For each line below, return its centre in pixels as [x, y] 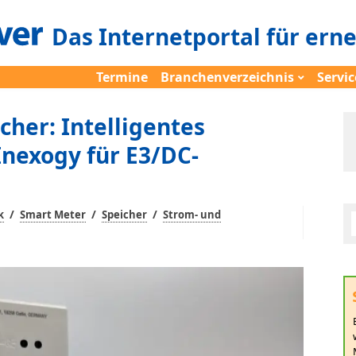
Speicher [124, 215]
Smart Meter [53, 215]
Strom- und [192, 215]
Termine [122, 77]
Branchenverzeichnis [227, 77]
